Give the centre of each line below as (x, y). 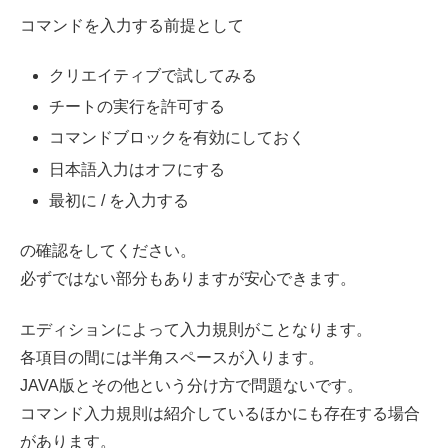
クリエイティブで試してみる (153, 76)
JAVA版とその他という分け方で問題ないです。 (191, 385)
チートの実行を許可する (137, 107)
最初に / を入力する (119, 200)
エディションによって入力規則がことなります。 (196, 329)
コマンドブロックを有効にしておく (177, 138)
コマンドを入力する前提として (132, 25)
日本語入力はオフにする (137, 169)
